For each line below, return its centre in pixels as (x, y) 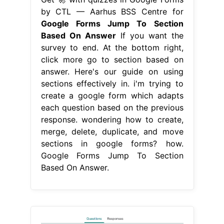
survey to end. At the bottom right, (112, 47)
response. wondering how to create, (112, 119)
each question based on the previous (112, 107)
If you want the (149, 35)
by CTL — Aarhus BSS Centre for (112, 11)
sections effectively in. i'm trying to (112, 83)
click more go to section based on (112, 59)
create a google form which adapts (112, 95)
